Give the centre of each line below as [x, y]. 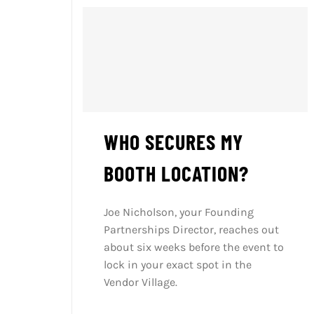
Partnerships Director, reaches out [191, 230]
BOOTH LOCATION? [176, 173]
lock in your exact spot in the [177, 265]
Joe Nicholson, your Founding [178, 212]
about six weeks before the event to [193, 247]
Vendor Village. [140, 282]
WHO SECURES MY [173, 142]
